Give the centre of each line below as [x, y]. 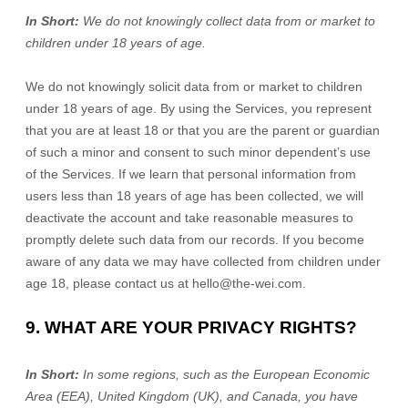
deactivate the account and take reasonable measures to [189, 218]
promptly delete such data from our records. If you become [195, 240]
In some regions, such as [157, 374]
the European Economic [301, 374]
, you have [328, 396]
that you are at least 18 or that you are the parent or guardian [203, 130]
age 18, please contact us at [109, 283]
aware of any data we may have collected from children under [203, 261]
